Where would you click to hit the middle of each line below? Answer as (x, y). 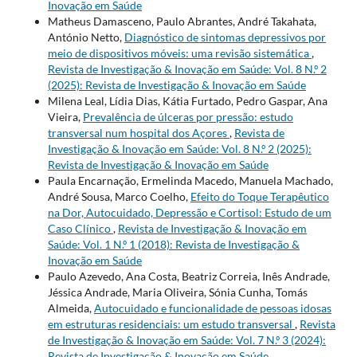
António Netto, (86, 37)
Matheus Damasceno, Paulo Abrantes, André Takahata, (182, 21)
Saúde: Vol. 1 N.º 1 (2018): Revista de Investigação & (173, 244)
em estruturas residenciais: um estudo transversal (171, 324)
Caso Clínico (80, 228)
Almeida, (71, 308)
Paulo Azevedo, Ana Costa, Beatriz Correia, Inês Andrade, (188, 276)
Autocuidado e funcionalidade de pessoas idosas (212, 308)
